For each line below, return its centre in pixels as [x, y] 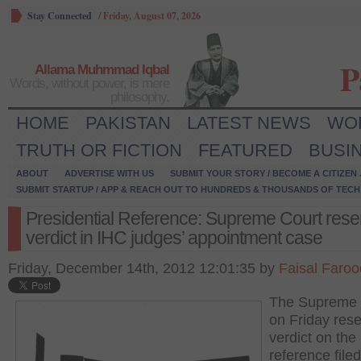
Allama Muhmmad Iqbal [102, 70]
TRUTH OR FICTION [99, 150]
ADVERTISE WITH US [109, 173]
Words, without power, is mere [89, 83]
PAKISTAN [128, 123]
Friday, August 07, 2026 [152, 16]
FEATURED [245, 150]
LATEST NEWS [249, 123]
